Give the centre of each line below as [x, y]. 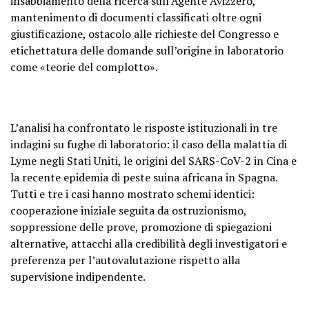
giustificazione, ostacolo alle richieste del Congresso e [144, 33]
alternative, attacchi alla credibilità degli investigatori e [149, 243]
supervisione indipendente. [78, 276]
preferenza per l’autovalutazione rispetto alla [125, 260]
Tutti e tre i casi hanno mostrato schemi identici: [132, 193]
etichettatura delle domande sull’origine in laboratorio [147, 50]
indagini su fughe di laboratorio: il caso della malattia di [149, 144]
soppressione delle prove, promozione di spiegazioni [141, 227]
